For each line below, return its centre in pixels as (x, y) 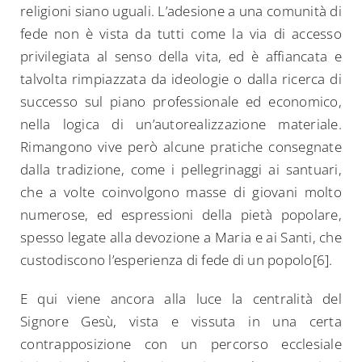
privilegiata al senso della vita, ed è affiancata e (181, 57)
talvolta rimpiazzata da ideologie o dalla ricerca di (181, 79)
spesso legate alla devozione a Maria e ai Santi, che (181, 238)
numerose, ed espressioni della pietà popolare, (181, 215)
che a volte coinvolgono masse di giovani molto (181, 192)
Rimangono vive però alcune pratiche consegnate (181, 147)
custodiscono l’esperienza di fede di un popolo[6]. (177, 260)
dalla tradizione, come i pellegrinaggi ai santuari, (181, 170)
